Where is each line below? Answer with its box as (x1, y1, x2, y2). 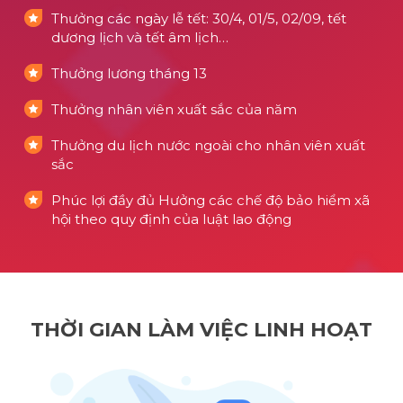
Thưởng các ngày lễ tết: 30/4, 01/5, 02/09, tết (51, 10, 346, 28)
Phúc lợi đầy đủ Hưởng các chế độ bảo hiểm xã (51, 192, 370, 210)
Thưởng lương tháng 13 (51, 65, 207, 83)
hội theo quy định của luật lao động (51, 210, 291, 228)
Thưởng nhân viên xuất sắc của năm (51, 101, 297, 119)
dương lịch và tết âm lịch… (51, 29, 228, 47)
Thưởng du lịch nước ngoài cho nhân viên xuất (51, 137, 365, 155)
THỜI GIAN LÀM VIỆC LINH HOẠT (31, 318, 372, 343)
